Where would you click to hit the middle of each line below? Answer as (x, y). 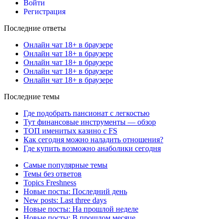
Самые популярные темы (66, 165)
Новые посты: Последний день (75, 192)
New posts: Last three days (65, 200)
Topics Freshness (50, 183)
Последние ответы (35, 28)
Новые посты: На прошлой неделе (81, 209)
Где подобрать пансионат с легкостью (87, 113)
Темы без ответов (53, 174)
